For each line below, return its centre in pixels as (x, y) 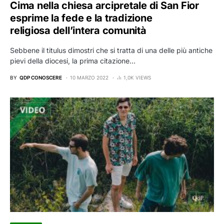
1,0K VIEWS (137, 77)
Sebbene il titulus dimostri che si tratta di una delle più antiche (111, 50)
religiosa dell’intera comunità (78, 30)
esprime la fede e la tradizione (81, 18)
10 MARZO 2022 (89, 77)
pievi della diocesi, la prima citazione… (73, 60)
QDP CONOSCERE (41, 77)
